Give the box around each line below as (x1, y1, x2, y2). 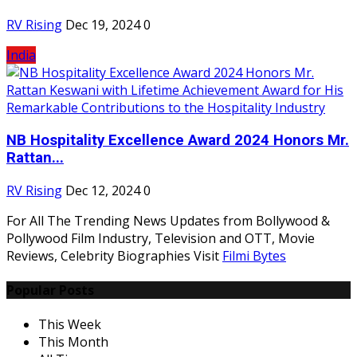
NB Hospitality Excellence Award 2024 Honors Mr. (6, 131, 349, 150)
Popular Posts (6, 281, 94, 300)
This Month (38, 333, 108, 351)
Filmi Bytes (222, 246, 286, 265)
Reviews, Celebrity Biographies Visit (6, 246, 222, 265)
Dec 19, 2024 (65, 16, 140, 34)
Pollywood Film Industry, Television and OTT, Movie (6, 229, 315, 247)
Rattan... (6, 149, 64, 167)
